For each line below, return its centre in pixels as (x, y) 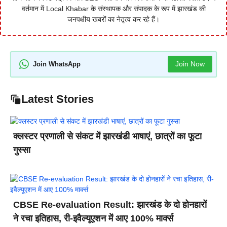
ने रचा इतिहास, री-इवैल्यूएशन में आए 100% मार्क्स (93, 218)
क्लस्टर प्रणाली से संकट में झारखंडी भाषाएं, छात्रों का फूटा (107, 136)
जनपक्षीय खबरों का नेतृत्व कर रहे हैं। (113, 19)
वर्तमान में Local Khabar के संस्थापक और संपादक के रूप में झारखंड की (113, 8)
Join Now (190, 64)
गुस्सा (22, 150)
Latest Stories (58, 99)
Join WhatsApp (57, 64)
